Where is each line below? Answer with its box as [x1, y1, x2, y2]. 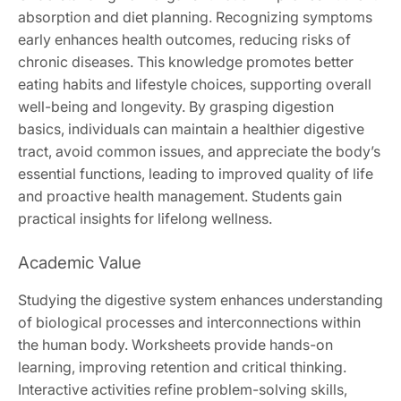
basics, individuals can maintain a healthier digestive [18, 119, 364, 138]
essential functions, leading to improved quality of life [18, 164, 373, 183]
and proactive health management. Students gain [18, 186, 342, 205]
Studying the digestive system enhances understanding [18, 290, 383, 309]
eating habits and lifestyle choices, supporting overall [18, 74, 371, 93]
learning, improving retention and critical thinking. [18, 357, 346, 376]
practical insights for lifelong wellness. [18, 209, 272, 227]
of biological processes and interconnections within [18, 312, 361, 331]
